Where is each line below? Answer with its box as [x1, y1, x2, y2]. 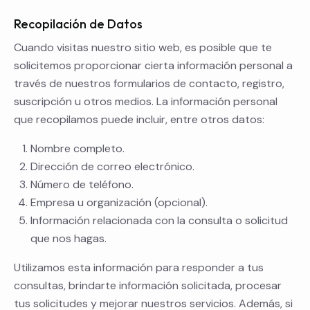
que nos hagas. [30, 231, 107, 246]
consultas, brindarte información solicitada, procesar [14, 278, 282, 293]
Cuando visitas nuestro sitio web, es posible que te [14, 40, 272, 55]
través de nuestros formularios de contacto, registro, [14, 76, 284, 91]
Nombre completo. [30, 141, 125, 156]
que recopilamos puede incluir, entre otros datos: [14, 112, 264, 127]
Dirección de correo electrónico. [30, 159, 194, 174]
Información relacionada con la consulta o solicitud [30, 213, 288, 228]
